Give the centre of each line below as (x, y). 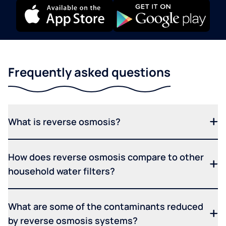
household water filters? (62, 171)
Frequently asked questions (89, 72)
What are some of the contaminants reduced (106, 206)
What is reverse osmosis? (64, 121)
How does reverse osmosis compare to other (106, 157)
